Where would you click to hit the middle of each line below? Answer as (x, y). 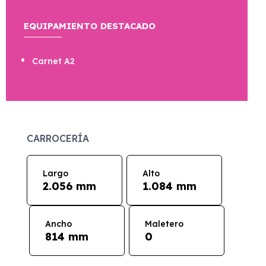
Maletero (164, 224)
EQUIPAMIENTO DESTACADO (90, 26)
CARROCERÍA (58, 138)
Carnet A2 (53, 61)
